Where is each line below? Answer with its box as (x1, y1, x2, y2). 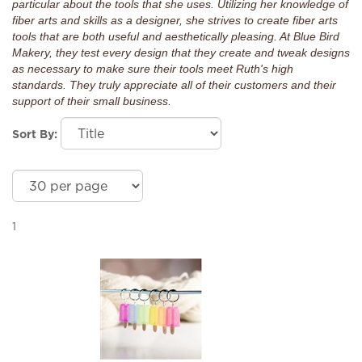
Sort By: (12, 128, 57, 141)
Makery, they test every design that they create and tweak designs (12, 46, 350, 59)
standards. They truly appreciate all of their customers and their (12, 78, 336, 91)
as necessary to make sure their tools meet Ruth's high (12, 62, 293, 75)
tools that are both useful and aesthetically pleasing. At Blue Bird (12, 30, 339, 43)
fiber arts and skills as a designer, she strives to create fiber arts (12, 14, 338, 27)
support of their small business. (12, 95, 171, 107)
